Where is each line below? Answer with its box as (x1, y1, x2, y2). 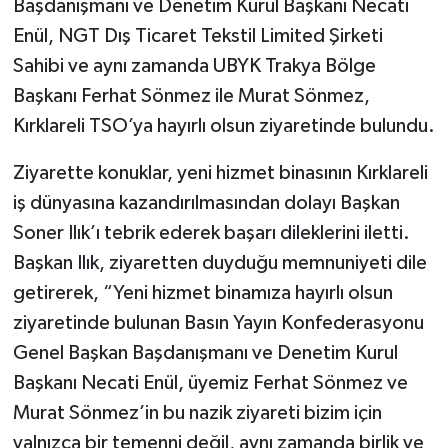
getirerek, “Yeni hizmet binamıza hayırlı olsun (12, 282, 393, 303)
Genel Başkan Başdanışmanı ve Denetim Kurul (12, 342, 398, 363)
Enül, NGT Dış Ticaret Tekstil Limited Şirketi (12, 25, 383, 46)
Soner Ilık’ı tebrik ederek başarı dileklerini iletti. (12, 222, 410, 243)
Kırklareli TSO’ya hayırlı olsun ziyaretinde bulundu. (12, 115, 435, 136)
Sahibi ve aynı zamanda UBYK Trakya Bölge (12, 55, 376, 76)
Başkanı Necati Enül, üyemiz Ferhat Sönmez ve (12, 372, 408, 393)
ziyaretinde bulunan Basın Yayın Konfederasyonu (12, 312, 424, 333)
